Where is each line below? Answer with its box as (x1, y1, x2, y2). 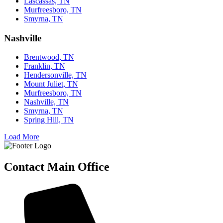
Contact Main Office (4, 160, 110, 174)
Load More (4, 132, 39, 141)
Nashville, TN (24, 98, 69, 107)
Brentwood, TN (24, 53, 74, 62)
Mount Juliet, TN (24, 80, 78, 89)
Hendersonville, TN (24, 71, 87, 80)
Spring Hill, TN (24, 115, 74, 124)
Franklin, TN (24, 62, 65, 71)
